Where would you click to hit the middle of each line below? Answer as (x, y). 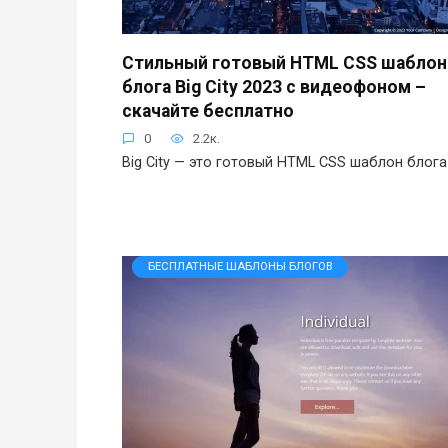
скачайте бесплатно (208, 110)
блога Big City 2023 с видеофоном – (274, 86)
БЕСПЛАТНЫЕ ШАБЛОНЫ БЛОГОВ (240, 267)
